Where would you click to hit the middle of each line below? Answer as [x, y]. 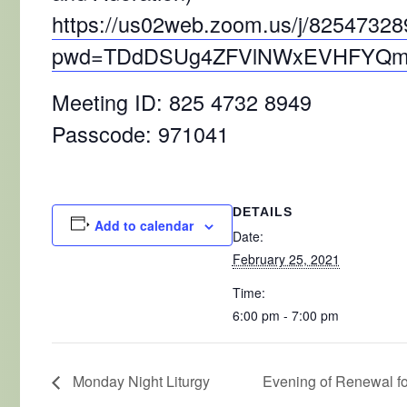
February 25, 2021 [286, 259]
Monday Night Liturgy [139, 381]
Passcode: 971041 [140, 134]
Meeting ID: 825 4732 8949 [182, 102]
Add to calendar [144, 225]
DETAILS [262, 212]
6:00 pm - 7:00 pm [285, 315]
